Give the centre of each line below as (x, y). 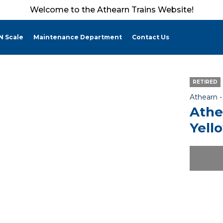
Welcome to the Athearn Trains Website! (111, 10)
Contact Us (151, 37)
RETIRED (205, 82)
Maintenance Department (78, 37)
